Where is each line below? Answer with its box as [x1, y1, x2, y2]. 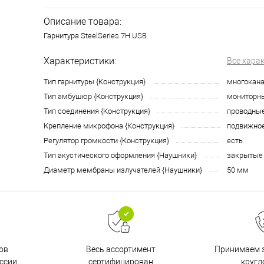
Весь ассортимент [85, 245, 156, 254]
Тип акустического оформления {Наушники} [44, 151, 197, 160]
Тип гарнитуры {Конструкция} [44, 77, 146, 86]
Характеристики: [44, 55, 116, 67]
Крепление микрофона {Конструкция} [44, 121, 174, 130]
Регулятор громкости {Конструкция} [44, 136, 169, 145]
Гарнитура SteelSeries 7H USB [44, 31, 147, 40]
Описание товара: [44, 16, 121, 27]
